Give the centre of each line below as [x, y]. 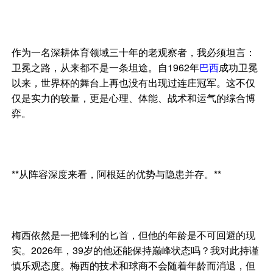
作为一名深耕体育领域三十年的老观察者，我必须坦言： [134, 52]
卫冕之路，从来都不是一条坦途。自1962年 [106, 68]
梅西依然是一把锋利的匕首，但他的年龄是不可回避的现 [134, 235]
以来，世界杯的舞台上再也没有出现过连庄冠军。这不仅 [134, 83]
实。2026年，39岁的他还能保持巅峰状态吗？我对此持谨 [136, 250]
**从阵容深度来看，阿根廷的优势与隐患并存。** [117, 174]
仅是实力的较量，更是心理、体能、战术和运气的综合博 [134, 98]
